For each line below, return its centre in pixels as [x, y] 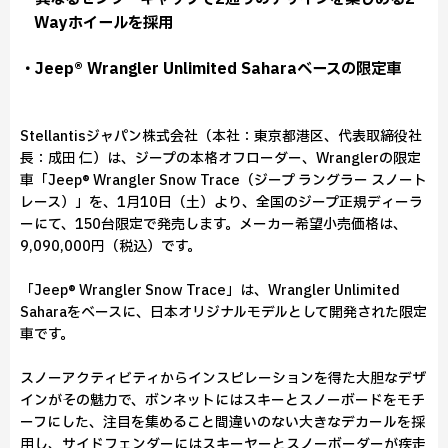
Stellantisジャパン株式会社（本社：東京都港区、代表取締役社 [221, 136]
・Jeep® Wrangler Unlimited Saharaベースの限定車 [210, 69]
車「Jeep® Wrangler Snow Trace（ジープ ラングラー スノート [223, 180]
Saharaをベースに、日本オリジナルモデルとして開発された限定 [223, 312]
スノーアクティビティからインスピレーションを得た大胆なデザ [223, 378]
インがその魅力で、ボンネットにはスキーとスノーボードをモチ [222, 400]
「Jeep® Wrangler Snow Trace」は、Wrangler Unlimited [210, 290]
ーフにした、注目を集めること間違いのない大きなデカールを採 [222, 422]
